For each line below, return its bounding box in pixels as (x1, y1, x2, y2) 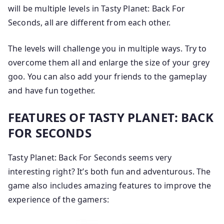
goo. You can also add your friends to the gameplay (8, 71, 207, 82)
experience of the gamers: (8, 194, 109, 205)
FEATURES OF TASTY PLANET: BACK (8, 109, 213, 125)
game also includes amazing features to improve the (8, 180, 211, 191)
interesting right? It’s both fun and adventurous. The (8, 166, 211, 177)
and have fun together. (8, 85, 95, 96)
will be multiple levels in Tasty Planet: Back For (8, 3, 185, 14)
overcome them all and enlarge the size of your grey (8, 57, 210, 68)
